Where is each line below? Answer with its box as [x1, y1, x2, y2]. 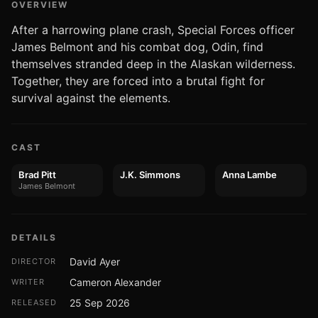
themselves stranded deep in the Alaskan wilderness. [11, 57, 295, 71]
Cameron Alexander [70, 276, 161, 288]
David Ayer [70, 256, 120, 268]
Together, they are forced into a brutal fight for [11, 74, 265, 88]
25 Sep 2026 [70, 297, 130, 309]
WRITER [11, 277, 45, 287]
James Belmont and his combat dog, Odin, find [11, 40, 263, 54]
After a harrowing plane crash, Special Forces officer [11, 23, 295, 37]
